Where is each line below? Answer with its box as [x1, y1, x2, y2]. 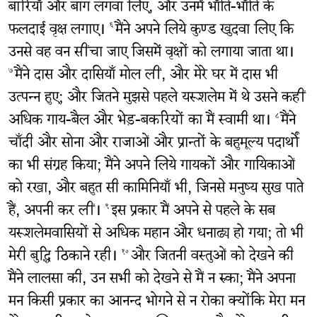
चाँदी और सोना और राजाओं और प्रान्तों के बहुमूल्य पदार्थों [8, 129, 299, 159]
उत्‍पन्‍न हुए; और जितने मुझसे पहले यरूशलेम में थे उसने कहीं [8, 84, 306, 114]
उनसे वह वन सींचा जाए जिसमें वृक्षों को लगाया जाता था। [8, 39, 294, 69]
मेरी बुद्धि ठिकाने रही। [8, 243, 122, 272]
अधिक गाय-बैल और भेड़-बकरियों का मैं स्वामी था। [8, 107, 275, 137]
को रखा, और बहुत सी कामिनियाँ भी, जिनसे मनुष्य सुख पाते [8, 175, 304, 204]
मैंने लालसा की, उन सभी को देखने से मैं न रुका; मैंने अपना [8, 265, 296, 295]
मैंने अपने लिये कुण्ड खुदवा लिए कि [115, 16, 294, 46]
